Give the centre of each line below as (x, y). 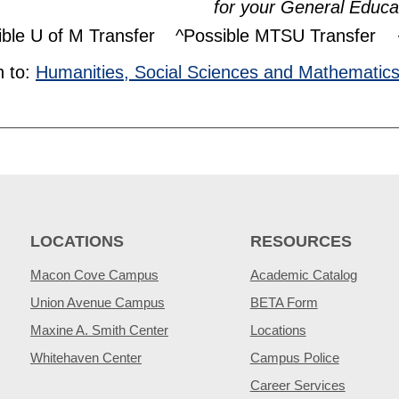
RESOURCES (301, 241)
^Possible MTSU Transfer (276, 35)
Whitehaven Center (86, 358)
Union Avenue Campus (98, 302)
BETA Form (284, 302)
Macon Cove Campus (94, 275)
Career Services (297, 385)
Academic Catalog (303, 275)
